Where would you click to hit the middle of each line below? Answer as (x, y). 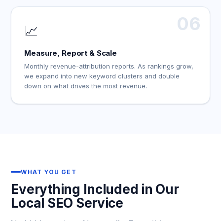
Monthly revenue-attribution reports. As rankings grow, (109, 66)
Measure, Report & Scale (71, 53)
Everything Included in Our (95, 189)
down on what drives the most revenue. (86, 86)
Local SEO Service (67, 203)
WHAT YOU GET (49, 172)
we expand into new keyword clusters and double (102, 76)
